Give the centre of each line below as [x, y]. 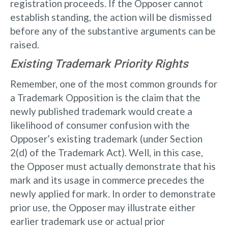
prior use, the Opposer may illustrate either [103, 207]
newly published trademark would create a [101, 111]
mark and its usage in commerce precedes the [107, 180]
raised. [25, 44]
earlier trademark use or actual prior [88, 221]
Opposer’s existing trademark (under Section [106, 138]
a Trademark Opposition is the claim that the [105, 97]
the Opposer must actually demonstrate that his [113, 166]
